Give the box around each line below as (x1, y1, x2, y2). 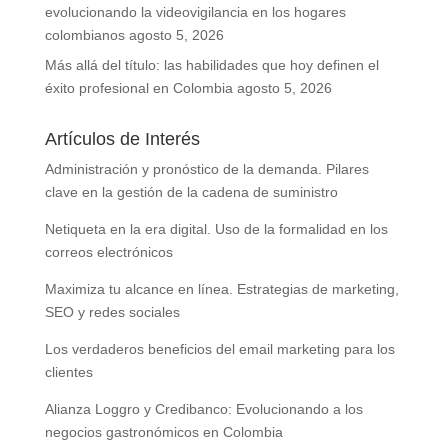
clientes (44, 364, 93, 380)
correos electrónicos (44, 244, 173, 260)
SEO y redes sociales (44, 304, 180, 320)
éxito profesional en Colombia (44, 80, 233, 96)
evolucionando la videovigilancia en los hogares (44, 4, 346, 20)
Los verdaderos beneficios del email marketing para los (44, 341, 395, 357)
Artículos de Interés (44, 129, 200, 149)
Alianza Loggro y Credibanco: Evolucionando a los (44, 401, 363, 417)
